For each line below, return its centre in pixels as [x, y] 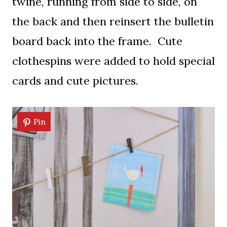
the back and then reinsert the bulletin [113, 22]
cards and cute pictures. [75, 81]
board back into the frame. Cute [97, 41]
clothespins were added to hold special [113, 61]
